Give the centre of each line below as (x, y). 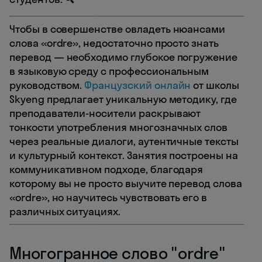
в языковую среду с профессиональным (109, 71)
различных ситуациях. (65, 212)
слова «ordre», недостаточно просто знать (114, 43)
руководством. (47, 85)
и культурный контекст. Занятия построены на (124, 156)
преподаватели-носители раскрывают (105, 113)
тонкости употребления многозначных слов (119, 127)
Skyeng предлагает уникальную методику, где (123, 99)
